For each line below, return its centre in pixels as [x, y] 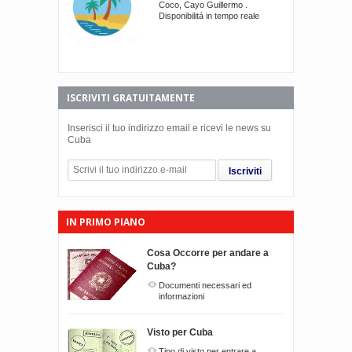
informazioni [181, 297]
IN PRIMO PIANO [106, 222]
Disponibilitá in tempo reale [209, 15]
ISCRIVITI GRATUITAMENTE [131, 98]
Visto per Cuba [180, 333]
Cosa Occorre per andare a [208, 253]
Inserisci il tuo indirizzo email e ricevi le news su [169, 128]
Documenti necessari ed [205, 286]
